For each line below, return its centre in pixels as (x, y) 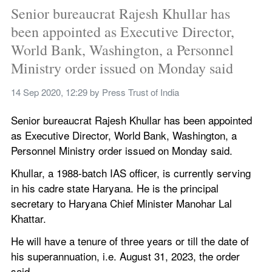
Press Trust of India (141, 92)
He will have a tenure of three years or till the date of (130, 241)
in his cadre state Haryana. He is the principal (115, 188)
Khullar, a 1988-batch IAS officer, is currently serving (131, 173)
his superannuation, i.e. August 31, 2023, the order (125, 256)
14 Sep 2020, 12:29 (49, 92)
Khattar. (29, 219)
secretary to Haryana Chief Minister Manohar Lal (121, 203)
